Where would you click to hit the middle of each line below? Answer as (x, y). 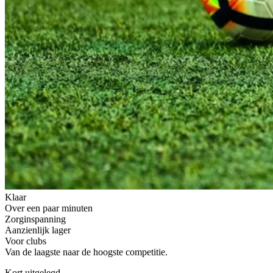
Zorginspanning (35, 219)
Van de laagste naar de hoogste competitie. (86, 252)
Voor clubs (26, 241)
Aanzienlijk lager (38, 230)
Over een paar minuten (49, 208)
